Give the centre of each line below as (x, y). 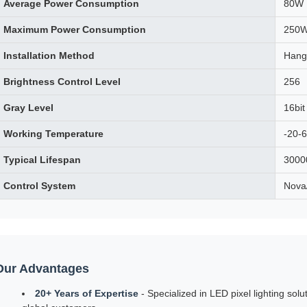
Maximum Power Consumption (75, 29)
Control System (39, 186)
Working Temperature (53, 134)
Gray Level (28, 108)
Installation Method (49, 56)
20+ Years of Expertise (87, 293)
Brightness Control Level (62, 82)
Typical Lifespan (42, 160)
